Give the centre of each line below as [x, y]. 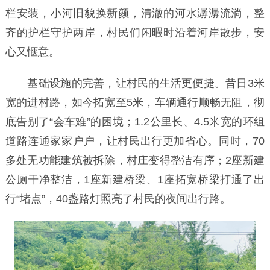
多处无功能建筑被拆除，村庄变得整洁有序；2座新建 [135, 161]
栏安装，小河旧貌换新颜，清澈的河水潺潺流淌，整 [135, 14]
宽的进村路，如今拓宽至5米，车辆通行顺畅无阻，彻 [135, 103]
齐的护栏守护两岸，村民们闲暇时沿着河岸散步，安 [135, 33]
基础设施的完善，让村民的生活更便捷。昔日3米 [135, 83]
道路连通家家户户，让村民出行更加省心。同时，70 [135, 141]
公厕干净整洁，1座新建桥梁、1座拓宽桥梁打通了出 [135, 180]
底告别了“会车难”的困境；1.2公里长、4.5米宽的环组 [135, 122]
